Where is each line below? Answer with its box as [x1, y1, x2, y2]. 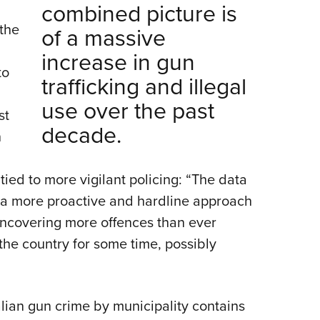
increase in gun [41, 45, 196, 78]
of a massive [41, 21, 166, 54]
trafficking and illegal [41, 69, 247, 102]
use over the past [41, 94, 215, 126]
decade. [41, 118, 122, 151]
